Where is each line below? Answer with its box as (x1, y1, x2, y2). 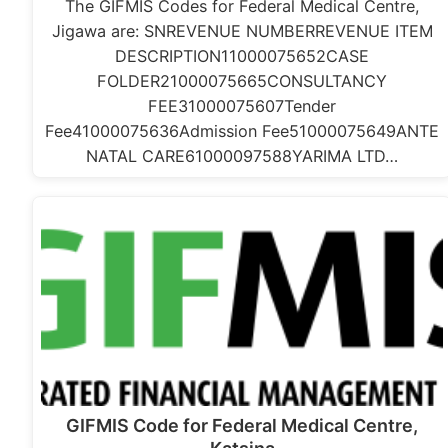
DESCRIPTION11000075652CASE (115, 46, 370, 67)
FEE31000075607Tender (148, 96, 337, 117)
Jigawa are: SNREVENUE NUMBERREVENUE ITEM (51, 21, 433, 42)
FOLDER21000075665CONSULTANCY (97, 71, 388, 92)
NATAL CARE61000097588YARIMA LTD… (86, 146, 399, 167)
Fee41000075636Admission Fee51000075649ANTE (45, 121, 440, 142)
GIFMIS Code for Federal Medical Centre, (66, 415, 419, 437)
